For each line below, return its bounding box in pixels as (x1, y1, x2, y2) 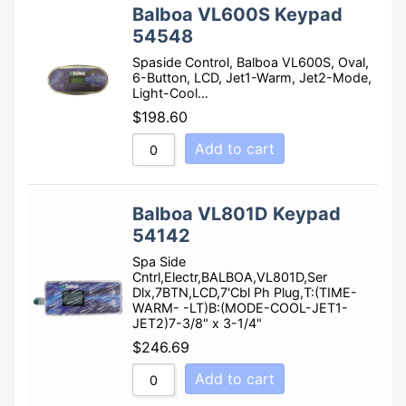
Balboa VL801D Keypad (132, 203, 341, 226)
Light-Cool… (132, 85, 208, 101)
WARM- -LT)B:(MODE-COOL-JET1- (132, 300, 348, 316)
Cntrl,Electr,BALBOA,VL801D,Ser (132, 269, 327, 285)
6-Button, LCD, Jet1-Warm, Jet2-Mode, (132, 70, 372, 86)
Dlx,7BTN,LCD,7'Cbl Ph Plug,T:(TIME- (132, 285, 357, 301)
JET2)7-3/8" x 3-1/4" (132, 315, 262, 332)
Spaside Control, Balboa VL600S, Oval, (132, 54, 369, 71)
